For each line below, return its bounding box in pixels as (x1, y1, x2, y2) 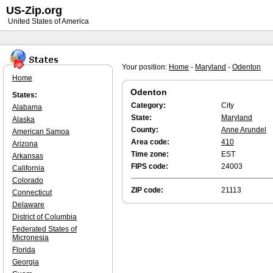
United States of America (6, 17, 89, 26)
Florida (12, 246, 35, 254)
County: (131, 126, 158, 134)
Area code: (131, 138, 169, 146)
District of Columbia (12, 213, 77, 221)
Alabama (12, 103, 42, 112)
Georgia (12, 258, 39, 266)
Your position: (122, 63, 169, 71)
